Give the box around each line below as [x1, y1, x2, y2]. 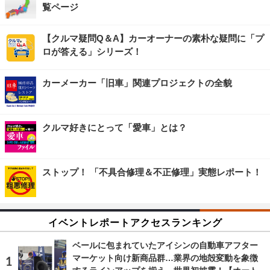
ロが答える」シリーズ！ [42, 46, 142, 57]
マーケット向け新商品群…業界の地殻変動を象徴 [72, 253, 258, 262]
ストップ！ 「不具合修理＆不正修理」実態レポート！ [42, 167, 262, 178]
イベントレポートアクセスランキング [48, 217, 222, 227]
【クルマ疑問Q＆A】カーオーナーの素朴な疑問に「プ [42, 33, 264, 44]
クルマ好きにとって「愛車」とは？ [42, 122, 187, 133]
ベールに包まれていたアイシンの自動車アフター [72, 240, 258, 250]
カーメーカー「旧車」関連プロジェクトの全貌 [42, 78, 232, 89]
